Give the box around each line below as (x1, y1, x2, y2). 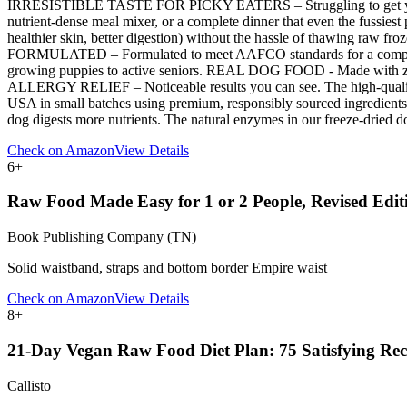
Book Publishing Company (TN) (7, 229, 196, 245)
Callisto (7, 377, 51, 393)
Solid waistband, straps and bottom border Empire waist (7, 260, 327, 276)
